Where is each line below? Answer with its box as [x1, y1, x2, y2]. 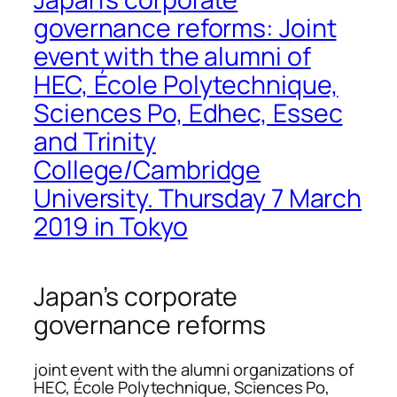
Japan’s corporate [34, 279, 238, 315]
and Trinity [34, 123, 156, 159]
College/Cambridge [34, 152, 261, 187]
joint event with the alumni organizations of [34, 357, 354, 381]
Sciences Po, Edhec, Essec [34, 95, 343, 130]
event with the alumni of [34, 38, 311, 74]
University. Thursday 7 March [34, 180, 362, 215]
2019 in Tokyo [34, 208, 188, 244]
